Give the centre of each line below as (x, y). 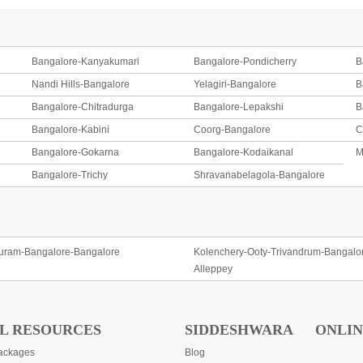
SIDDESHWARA (239, 330)
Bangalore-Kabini (71, 130)
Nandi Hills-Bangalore (81, 84)
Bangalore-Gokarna (76, 152)
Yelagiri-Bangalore (235, 84)
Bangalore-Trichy (70, 175)
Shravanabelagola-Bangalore (259, 175)
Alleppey (213, 269)
